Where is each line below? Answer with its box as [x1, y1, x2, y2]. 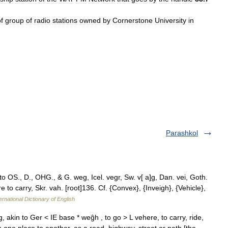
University [155, 16, 186, 24]
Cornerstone [112, 16, 153, 24]
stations [52, 16, 77, 24]
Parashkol [166, 129, 198, 137]
